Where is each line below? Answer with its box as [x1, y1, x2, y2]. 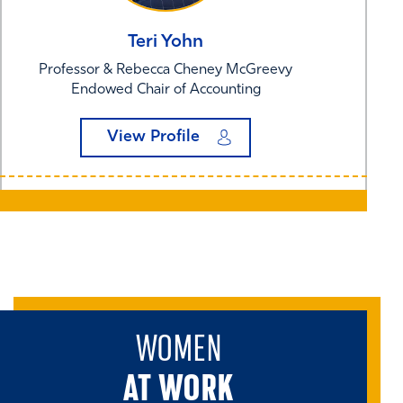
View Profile [106, 128, 200, 146]
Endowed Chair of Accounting [70, 82, 261, 97]
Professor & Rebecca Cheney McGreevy [39, 62, 292, 77]
